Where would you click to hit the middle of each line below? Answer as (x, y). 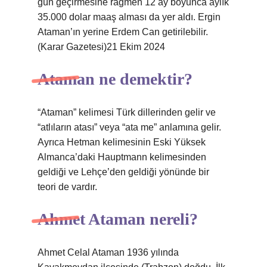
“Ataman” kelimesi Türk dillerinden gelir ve (127, 112)
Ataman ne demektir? (115, 79)
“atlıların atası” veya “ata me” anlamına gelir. (129, 127)
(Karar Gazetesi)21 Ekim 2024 (101, 47)
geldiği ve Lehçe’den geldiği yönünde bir (123, 172)
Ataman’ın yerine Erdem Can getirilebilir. (123, 32)
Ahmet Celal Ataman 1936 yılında (108, 252)
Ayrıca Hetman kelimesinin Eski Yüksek (122, 142)
